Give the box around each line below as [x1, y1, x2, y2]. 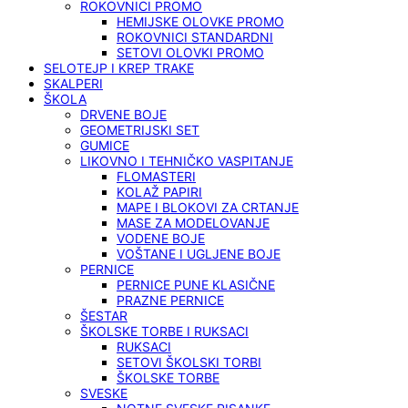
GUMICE [80, 138, 129, 154]
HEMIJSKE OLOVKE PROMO [117, 14, 284, 30]
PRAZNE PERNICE [117, 292, 224, 309]
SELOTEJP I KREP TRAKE [44, 60, 194, 76]
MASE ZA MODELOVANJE [117, 215, 270, 231]
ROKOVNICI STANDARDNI [117, 29, 273, 46]
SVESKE [80, 385, 127, 402]
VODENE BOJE [117, 230, 205, 247]
